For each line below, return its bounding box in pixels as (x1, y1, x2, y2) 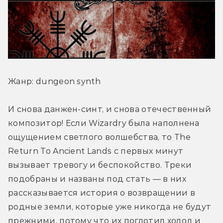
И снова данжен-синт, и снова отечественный (8, 104, 212, 114)
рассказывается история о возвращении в (8, 188, 196, 198)
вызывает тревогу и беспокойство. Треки (8, 160, 192, 170)
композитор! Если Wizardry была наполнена (8, 118, 200, 128)
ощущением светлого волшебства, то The (8, 132, 191, 142)
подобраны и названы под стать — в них (8, 174, 186, 184)
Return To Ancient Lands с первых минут (8, 146, 184, 156)
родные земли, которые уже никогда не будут (8, 202, 212, 212)
